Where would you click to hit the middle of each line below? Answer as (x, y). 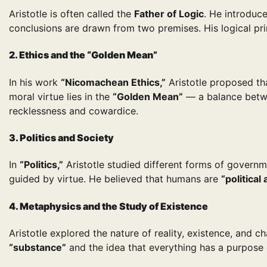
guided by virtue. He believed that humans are (115, 179)
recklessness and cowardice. (74, 111)
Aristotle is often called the (72, 14)
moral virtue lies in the (61, 96)
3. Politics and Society (61, 138)
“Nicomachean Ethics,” (113, 82)
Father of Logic (169, 14)
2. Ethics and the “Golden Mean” (83, 55)
